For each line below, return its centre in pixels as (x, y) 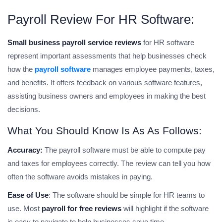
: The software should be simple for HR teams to (127, 195)
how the (21, 69)
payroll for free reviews (82, 209)
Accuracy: (26, 150)
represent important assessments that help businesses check (107, 56)
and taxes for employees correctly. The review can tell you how (109, 164)
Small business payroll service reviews (74, 43)
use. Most (25, 209)
